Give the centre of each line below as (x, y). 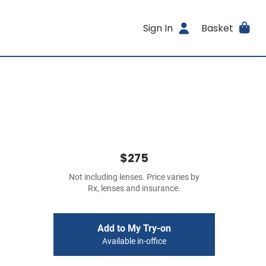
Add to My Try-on (134, 228)
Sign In (158, 28)
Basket (217, 28)
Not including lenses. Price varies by (134, 177)
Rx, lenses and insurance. (134, 189)
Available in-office (134, 241)
